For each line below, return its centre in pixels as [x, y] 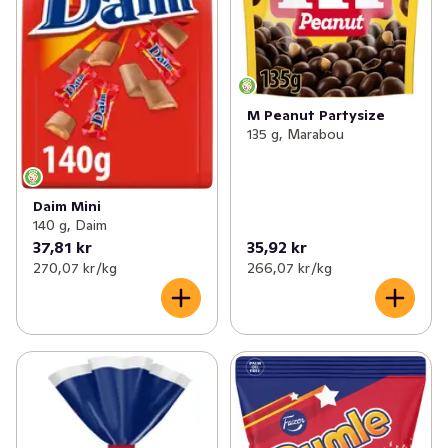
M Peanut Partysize [315, 115]
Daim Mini [67, 205]
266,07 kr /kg [289, 267]
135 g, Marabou [295, 134]
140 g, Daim [70, 224]
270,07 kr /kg [75, 267]
